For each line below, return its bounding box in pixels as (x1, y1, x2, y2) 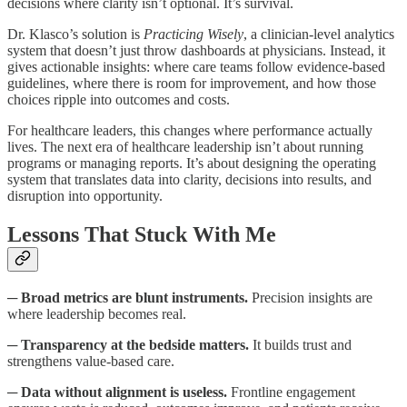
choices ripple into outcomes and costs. (7, 92, 230, 108)
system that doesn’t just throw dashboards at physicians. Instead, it (7, 43, 385, 59)
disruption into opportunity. (7, 188, 163, 204)
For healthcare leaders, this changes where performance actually (7, 123, 372, 139)
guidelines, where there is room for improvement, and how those (7, 75, 376, 92)
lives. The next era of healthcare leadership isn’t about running (7, 139, 363, 155)
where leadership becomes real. (7, 306, 186, 323)
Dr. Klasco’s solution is (7, 26, 144, 43)
